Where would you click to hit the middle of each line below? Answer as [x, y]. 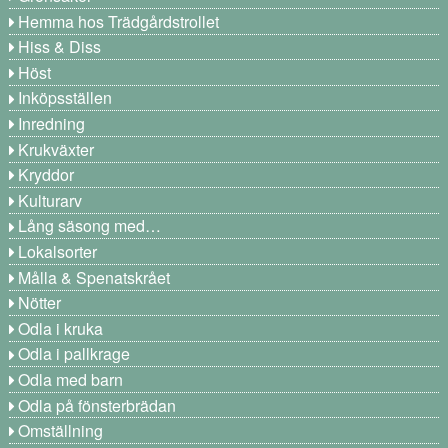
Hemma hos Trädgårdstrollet [119, 21]
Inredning [52, 124]
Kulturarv [50, 200]
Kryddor [46, 175]
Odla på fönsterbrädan [97, 405]
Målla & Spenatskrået [94, 277]
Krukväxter [56, 149]
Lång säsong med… [90, 226]
